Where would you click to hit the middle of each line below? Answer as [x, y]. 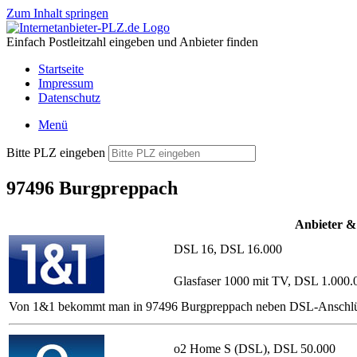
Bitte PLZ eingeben [56, 153]
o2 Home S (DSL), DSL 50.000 [255, 348]
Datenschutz [69, 98]
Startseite [61, 69]
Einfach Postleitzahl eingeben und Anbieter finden [132, 42]
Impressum [66, 83]
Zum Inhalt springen [57, 13]
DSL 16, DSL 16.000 [228, 249]
